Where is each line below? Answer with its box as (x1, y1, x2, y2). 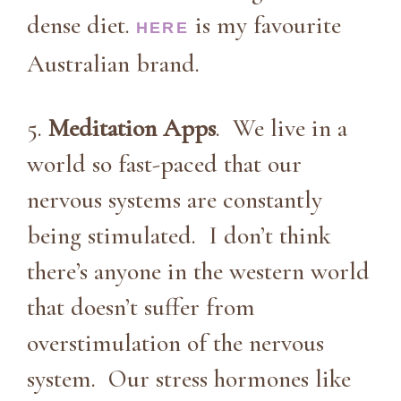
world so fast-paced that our (27, 148, 302, 179)
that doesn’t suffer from (27, 291, 255, 322)
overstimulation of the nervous (27, 327, 324, 358)
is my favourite (188, 9, 341, 40)
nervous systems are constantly (27, 183, 322, 215)
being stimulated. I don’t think (27, 219, 331, 251)
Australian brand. (27, 47, 200, 79)
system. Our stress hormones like (27, 363, 351, 394)
